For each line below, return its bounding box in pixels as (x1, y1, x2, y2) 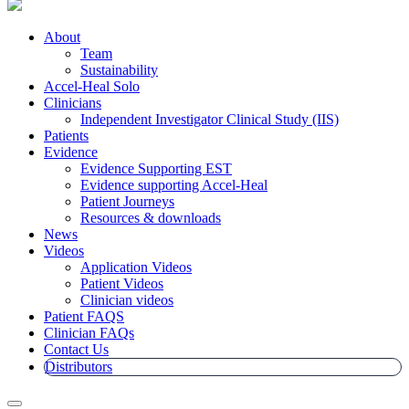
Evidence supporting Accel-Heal (80, 176, 267, 193)
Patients (44, 127, 89, 143)
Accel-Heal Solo (44, 78, 140, 94)
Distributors (45, 358, 112, 374)
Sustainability (80, 61, 158, 78)
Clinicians (44, 94, 101, 110)
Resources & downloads (80, 209, 221, 225)
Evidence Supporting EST (80, 160, 232, 176)
